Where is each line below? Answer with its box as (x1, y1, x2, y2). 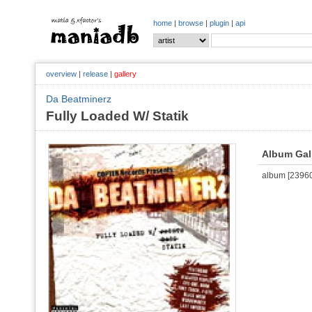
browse (178, 19, 203, 27)
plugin (210, 19, 229, 27)
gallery (114, 70, 136, 78)
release (83, 70, 108, 78)
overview (46, 70, 77, 78)
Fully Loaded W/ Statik (46, 109, 189, 123)
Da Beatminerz (46, 93, 111, 104)
